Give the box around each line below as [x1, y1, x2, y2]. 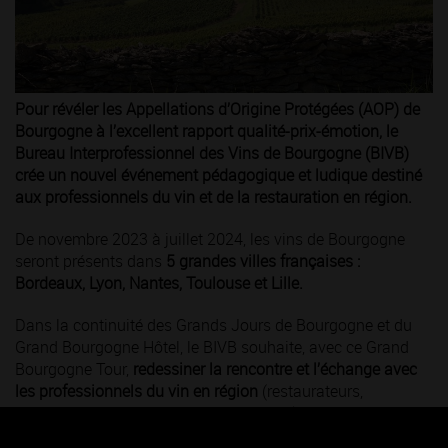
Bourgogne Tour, [15, 358, 133, 381]
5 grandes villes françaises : [166, 250, 360, 273]
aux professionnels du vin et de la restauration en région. [15, 186, 412, 209]
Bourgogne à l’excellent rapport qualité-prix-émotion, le [15, 120, 398, 143]
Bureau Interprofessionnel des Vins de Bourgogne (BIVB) [15, 142, 409, 165]
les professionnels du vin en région [15, 380, 262, 403]
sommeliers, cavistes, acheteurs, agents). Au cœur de [15, 402, 387, 425]
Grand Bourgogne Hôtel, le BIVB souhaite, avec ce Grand [15, 336, 409, 359]
